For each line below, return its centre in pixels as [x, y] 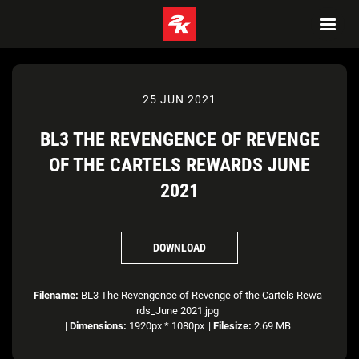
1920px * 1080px [165, 326]
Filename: [56, 295]
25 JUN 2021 [179, 99]
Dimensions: [98, 326]
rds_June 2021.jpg [177, 311]
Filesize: [232, 326]
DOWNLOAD [179, 247]
